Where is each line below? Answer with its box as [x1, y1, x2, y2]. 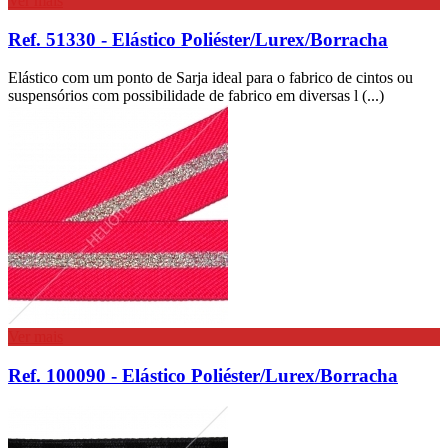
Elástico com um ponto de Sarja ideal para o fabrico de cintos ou [8, 69, 413, 87]
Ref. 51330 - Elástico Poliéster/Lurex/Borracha [8, 28, 388, 50]
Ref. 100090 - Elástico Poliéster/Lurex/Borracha [8, 365, 398, 387]
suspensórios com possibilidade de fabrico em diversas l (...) [8, 87, 384, 105]
